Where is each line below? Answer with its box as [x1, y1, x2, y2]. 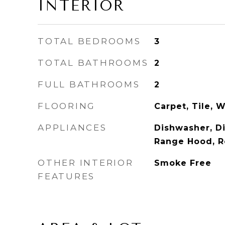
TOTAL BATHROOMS [38, 58, 149, 68]
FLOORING [38, 101, 95, 111]
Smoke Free [154, 158, 211, 168]
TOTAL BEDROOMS [38, 36, 141, 46]
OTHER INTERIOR [38, 158, 134, 168]
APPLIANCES [38, 123, 107, 133]
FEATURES [38, 171, 95, 181]
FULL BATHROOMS [38, 79, 140, 89]
